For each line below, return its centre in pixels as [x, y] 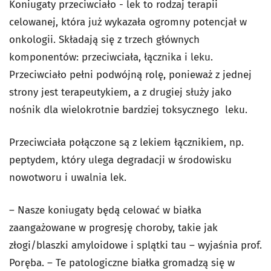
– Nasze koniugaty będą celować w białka [105, 210]
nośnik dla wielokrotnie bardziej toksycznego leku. [128, 110]
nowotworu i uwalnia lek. [68, 178]
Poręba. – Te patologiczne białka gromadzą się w [122, 263]
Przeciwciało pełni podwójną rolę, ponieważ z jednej [130, 75]
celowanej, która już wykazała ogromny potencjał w [128, 22]
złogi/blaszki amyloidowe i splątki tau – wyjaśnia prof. [135, 245]
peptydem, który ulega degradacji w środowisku [120, 160]
